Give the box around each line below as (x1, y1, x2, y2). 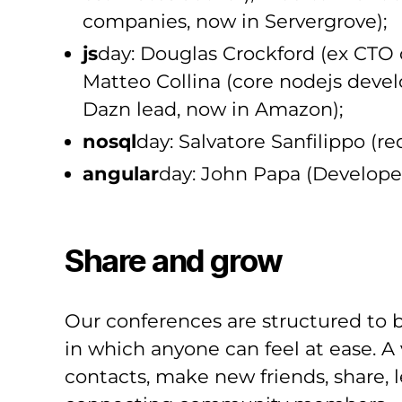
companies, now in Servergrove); (83, 10, 387, 33)
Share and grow (65, 241, 283, 280)
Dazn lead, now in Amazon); (83, 98, 343, 121)
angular (83, 162, 159, 186)
